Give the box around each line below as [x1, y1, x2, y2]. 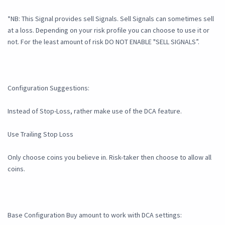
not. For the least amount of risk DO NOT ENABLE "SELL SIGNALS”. [8, 37, 199, 47]
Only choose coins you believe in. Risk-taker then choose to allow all [8, 153, 211, 162]
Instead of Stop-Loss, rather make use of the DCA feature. [8, 106, 182, 116]
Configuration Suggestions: [8, 83, 89, 93]
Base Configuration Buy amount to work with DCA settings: [8, 210, 182, 220]
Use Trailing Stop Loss [8, 130, 73, 139]
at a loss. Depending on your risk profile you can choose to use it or [8, 26, 209, 35]
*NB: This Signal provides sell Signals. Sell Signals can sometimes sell [8, 14, 214, 24]
